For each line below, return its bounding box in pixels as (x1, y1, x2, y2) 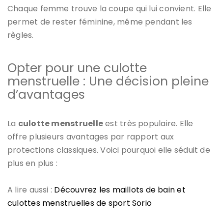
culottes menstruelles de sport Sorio (7, 197, 152, 209)
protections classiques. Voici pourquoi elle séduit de (7, 144, 210, 156)
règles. (7, 29, 34, 41)
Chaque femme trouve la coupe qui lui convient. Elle (7, 2, 212, 14)
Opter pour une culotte (7, 59, 147, 77)
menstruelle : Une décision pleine (7, 72, 209, 90)
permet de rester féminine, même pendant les (7, 16, 192, 27)
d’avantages (7, 85, 85, 103)
